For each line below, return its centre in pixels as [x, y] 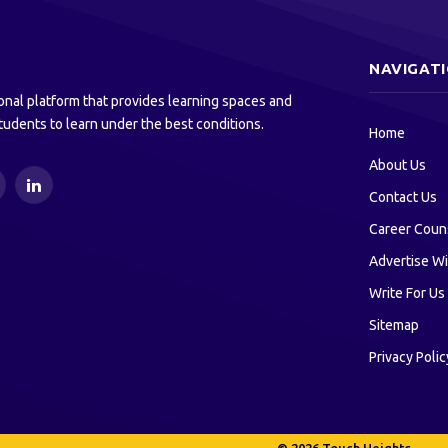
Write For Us [407, 293]
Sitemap [394, 325]
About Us [397, 165]
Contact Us [403, 197]
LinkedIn [58, 193]
